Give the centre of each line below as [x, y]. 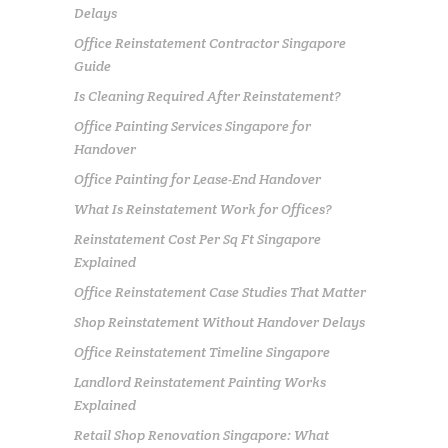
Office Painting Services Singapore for [192, 125]
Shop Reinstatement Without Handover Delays [219, 321]
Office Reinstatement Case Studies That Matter [220, 291]
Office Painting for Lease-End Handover [197, 178]
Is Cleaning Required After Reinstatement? [207, 95]
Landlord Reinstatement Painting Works [200, 381]
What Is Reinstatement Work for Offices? [203, 208]
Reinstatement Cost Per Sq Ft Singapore [197, 238]
